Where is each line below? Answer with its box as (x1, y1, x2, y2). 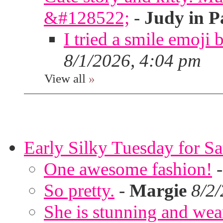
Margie (129, 180, 187, 201)
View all (44, 71, 86, 85)
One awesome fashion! (44, 159, 212, 179)
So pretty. (44, 180, 114, 201)
